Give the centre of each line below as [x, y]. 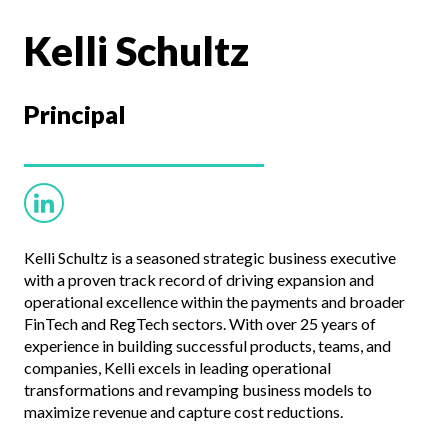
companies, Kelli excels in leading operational [177, 367]
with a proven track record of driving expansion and [199, 279]
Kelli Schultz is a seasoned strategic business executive [210, 257]
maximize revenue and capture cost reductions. [183, 411]
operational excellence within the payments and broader [214, 301]
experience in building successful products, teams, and [207, 345]
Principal [75, 114]
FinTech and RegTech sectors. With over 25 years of [200, 323]
